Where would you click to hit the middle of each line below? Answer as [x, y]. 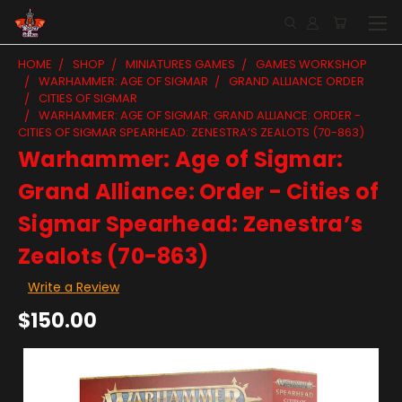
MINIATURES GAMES [180, 64]
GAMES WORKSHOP [311, 64]
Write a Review [73, 287]
